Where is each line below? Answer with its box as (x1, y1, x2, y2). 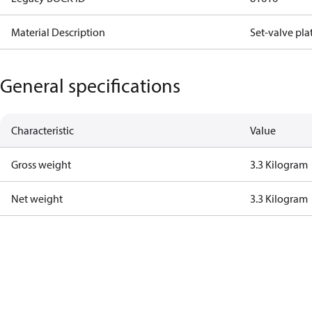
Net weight (11, 192, 63, 205)
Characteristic (11, 123, 74, 137)
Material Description (11, 25, 105, 39)
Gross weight (11, 157, 71, 171)
